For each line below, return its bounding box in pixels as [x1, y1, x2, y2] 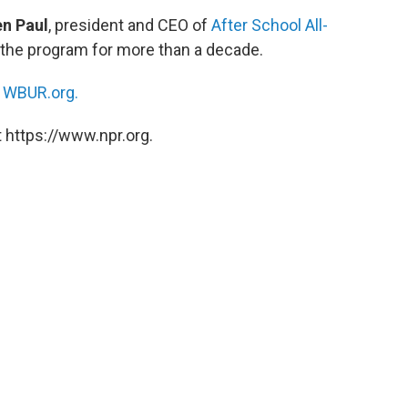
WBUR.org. [3, 83, 78, 103]
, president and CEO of [48, 15, 211, 36]
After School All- [211, 15, 328, 36]
